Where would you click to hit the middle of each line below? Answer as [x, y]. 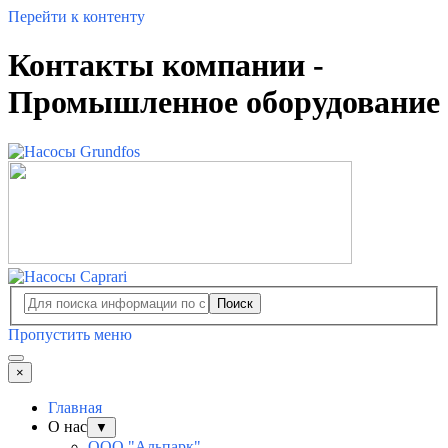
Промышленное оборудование [224, 102]
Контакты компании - [166, 65]
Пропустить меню [70, 335]
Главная [75, 408]
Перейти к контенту [76, 16]
